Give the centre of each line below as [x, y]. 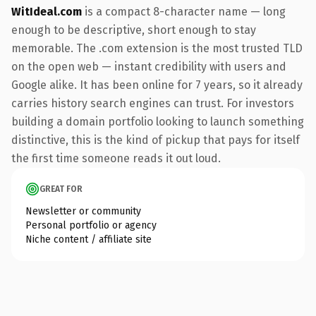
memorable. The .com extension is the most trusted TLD [157, 48]
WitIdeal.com [47, 11]
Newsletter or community [83, 211]
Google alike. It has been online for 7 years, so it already [157, 85]
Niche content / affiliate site [89, 239]
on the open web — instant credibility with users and [149, 66]
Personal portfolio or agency [91, 225]
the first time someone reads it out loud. [116, 158]
